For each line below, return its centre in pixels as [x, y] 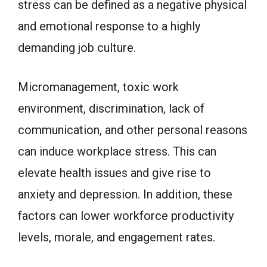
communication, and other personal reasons [133, 130]
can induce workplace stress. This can [117, 151]
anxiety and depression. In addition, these [125, 194]
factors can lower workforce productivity [126, 215]
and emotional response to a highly [109, 26]
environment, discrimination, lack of [111, 108]
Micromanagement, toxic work [98, 87]
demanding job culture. [77, 47]
